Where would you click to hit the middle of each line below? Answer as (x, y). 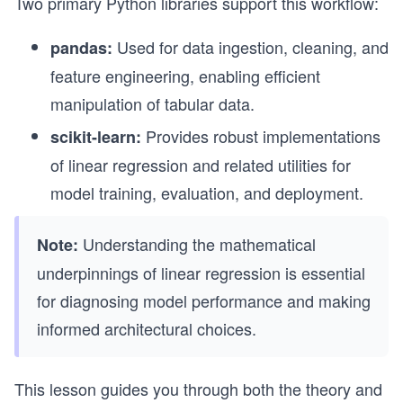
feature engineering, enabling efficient (185, 76)
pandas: (81, 48)
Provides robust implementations (261, 136)
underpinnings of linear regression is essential (201, 273)
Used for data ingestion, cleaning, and (251, 47)
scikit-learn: (96, 137)
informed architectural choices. (147, 328)
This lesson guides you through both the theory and (198, 389)
